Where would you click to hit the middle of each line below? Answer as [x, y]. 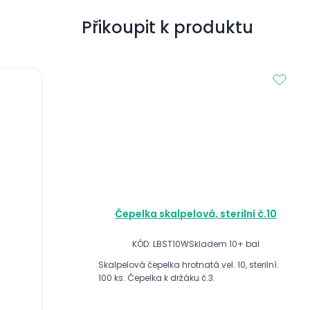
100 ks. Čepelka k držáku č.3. [157, 277]
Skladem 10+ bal [224, 244]
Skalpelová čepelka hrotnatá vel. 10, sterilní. [189, 264]
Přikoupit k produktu [167, 27]
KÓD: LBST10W [161, 244]
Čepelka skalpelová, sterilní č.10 [196, 214]
